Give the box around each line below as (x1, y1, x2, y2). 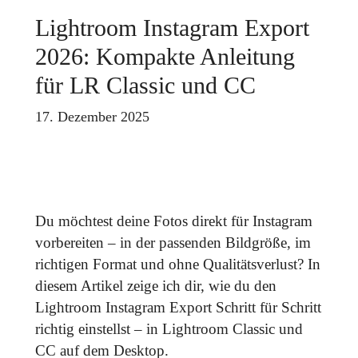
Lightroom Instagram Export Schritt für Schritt (34, 299, 321, 316)
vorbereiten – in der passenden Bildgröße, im (34, 234, 311, 252)
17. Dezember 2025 (34, 108, 149, 125)
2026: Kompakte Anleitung (34, 42, 295, 70)
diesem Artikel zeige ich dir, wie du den (34, 277, 276, 295)
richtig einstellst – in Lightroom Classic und (34, 320, 303, 338)
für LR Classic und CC (34, 71, 256, 99)
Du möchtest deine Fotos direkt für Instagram (34, 213, 312, 230)
